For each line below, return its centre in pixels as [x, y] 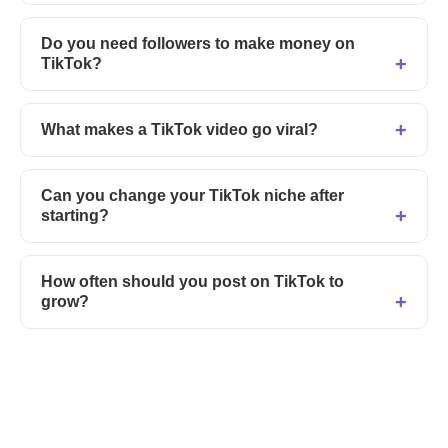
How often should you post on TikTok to [192, 281]
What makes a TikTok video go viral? [179, 129]
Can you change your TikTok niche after [192, 195]
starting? [75, 215]
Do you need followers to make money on [198, 43]
